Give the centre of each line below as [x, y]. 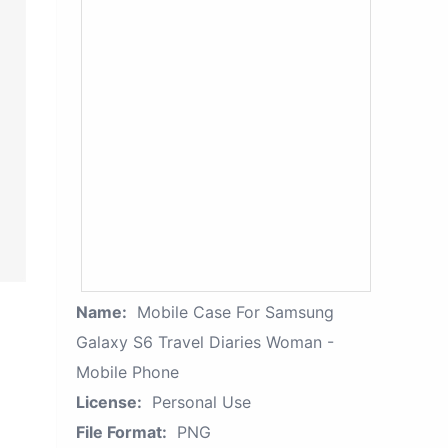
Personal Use [201, 402]
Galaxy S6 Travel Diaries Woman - [205, 342]
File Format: [121, 432]
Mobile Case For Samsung [235, 312]
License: [109, 402]
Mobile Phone [127, 372]
